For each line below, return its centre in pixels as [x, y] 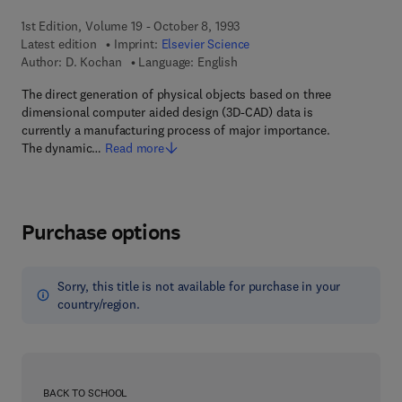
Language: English [188, 62]
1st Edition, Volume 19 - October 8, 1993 [130, 26]
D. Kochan [93, 62]
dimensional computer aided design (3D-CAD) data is [167, 112]
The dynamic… [62, 148]
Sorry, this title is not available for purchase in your [199, 286]
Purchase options [101, 232]
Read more [135, 148]
